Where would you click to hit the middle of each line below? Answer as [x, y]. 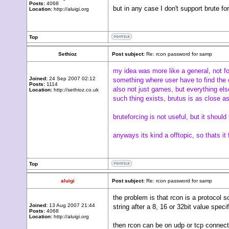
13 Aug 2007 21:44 [71, 205]
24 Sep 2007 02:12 [72, 78]
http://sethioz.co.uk [75, 90]
